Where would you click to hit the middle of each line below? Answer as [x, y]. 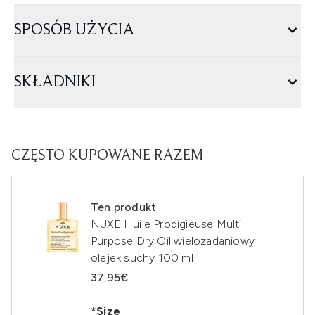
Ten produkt [124, 207]
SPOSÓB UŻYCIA [74, 30]
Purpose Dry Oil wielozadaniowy [173, 241]
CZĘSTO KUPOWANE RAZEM [107, 156]
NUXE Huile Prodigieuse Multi [166, 224]
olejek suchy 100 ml [142, 258]
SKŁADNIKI [55, 82]
